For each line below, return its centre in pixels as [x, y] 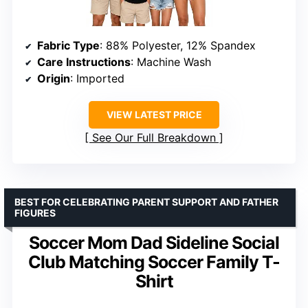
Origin [54, 79]
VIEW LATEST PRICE [154, 115]
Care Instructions [84, 62]
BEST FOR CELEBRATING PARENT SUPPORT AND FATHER [146, 202]
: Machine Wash [171, 62]
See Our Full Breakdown [154, 138]
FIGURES [35, 213]
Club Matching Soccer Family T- [154, 262]
